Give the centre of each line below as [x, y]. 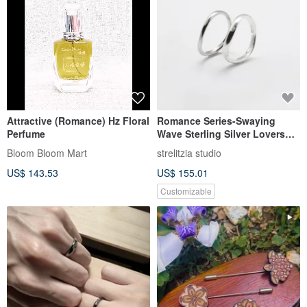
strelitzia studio [189, 152]
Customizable [186, 191]
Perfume [26, 134]
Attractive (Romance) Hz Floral [78, 121]
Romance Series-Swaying [216, 121]
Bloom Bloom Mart [47, 152]
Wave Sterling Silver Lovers [221, 134]
